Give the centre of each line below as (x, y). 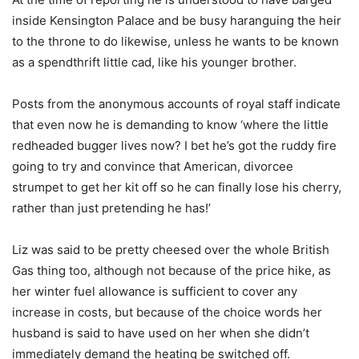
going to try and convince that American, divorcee (153, 166)
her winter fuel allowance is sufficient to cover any (155, 291)
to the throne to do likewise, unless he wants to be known (175, 41)
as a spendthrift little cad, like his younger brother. (154, 62)
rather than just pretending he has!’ (111, 208)
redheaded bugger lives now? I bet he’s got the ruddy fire (174, 145)
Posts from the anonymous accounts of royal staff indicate (176, 104)
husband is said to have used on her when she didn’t (161, 333)
